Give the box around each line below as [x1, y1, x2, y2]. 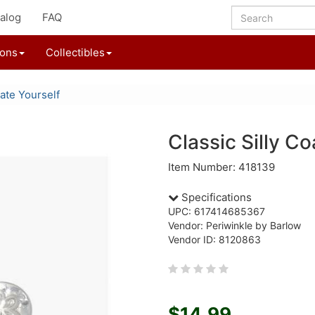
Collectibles [46, 46, 105, 59]
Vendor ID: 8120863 [168, 233, 261, 245]
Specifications [179, 191, 252, 204]
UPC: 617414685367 [168, 205, 265, 217]
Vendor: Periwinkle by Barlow [168, 219, 301, 231]
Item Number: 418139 [168, 160, 275, 174]
